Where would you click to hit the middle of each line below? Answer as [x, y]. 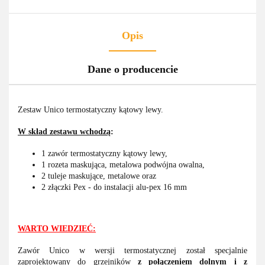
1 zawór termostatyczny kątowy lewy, [104, 154]
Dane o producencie [132, 70]
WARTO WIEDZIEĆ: [57, 229]
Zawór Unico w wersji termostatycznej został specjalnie [132, 251]
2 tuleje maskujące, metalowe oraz [99, 176]
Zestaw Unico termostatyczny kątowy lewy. [91, 110]
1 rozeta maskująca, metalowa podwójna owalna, [123, 165]
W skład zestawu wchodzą [64, 132]
